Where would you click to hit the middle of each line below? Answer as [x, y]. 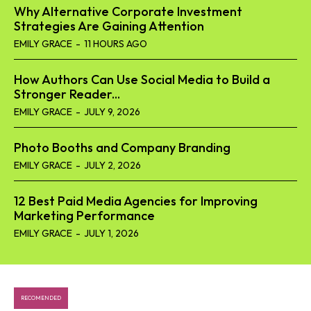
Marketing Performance [84, 216]
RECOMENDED [41, 298]
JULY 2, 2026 [112, 166]
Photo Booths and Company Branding [122, 148]
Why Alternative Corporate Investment [128, 12]
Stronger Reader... [67, 94]
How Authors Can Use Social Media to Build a [142, 80]
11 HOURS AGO [116, 44]
